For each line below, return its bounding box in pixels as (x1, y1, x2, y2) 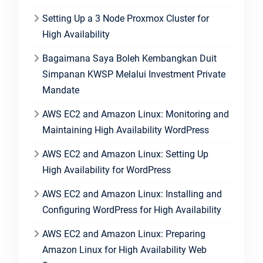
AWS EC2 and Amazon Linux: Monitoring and (42, 109, 229, 120)
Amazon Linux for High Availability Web (42, 244, 207, 255)
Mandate (42, 85, 79, 96)
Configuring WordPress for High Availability (42, 204, 221, 215)
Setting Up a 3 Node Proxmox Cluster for (42, 13, 209, 24)
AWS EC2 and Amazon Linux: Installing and (42, 188, 222, 200)
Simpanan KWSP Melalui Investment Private (42, 69, 225, 80)
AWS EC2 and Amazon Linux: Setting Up (42, 149, 208, 160)
